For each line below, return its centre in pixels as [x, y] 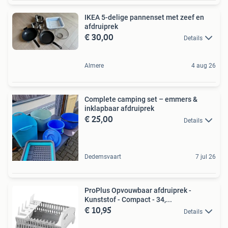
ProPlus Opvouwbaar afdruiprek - [138, 191]
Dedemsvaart [103, 157]
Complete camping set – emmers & [141, 99]
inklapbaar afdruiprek [119, 109]
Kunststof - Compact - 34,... [128, 200]
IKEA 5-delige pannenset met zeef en [144, 18]
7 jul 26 [206, 157]
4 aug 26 [204, 66]
